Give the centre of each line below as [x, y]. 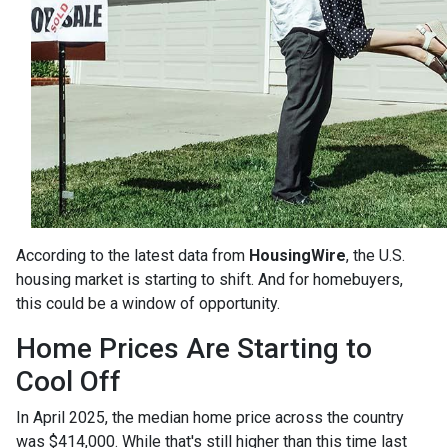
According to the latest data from [132, 255]
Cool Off [68, 381]
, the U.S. [375, 255]
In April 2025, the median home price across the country [210, 417]
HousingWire [297, 255]
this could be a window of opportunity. [148, 303]
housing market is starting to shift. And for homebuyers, [209, 279]
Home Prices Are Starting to [194, 348]
